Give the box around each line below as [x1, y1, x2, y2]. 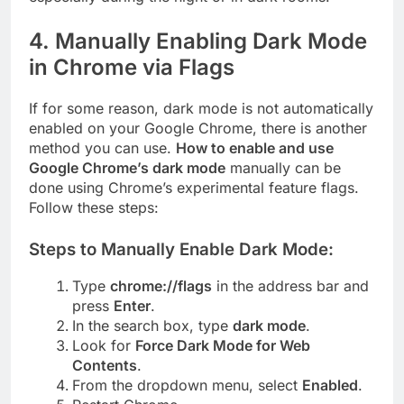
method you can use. [29, 138, 176, 157]
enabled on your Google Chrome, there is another [29, 118, 367, 137]
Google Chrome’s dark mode [29, 158, 225, 177]
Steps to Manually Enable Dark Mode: [29, 238, 334, 260]
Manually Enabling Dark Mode [55, 27, 367, 54]
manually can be [225, 158, 341, 177]
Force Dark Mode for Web [135, 336, 310, 355]
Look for [72, 336, 135, 355]
